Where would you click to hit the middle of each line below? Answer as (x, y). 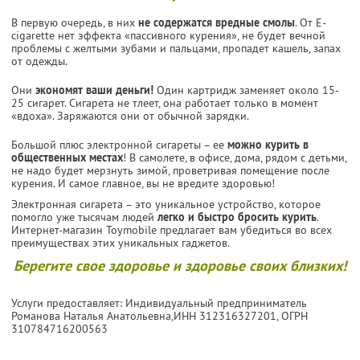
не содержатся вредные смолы (217, 22)
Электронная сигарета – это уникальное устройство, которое (166, 204)
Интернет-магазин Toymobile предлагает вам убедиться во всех (172, 229)
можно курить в (268, 144)
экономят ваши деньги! (94, 90)
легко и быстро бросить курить (237, 217)
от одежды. (39, 61)
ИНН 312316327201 (225, 315)
